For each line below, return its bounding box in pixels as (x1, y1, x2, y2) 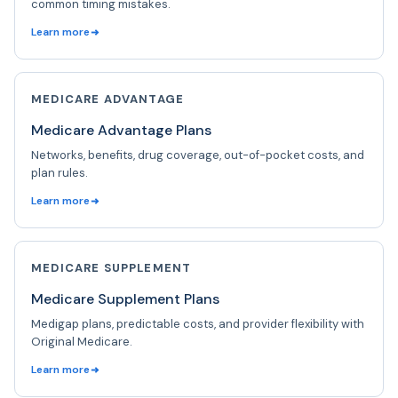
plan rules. (31, 164, 88, 180)
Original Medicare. (31, 333, 132, 349)
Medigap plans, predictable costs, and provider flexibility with (31, 315, 364, 331)
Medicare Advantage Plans (31, 120, 211, 139)
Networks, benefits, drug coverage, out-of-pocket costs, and (31, 147, 364, 163)
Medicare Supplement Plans (31, 289, 219, 308)
